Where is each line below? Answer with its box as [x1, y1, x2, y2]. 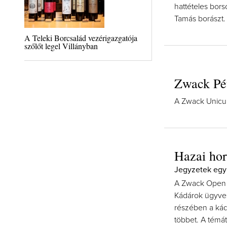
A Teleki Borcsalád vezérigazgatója [24, 32, 137, 43]
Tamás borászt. [174, 15, 225, 23]
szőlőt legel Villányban [24, 41, 98, 51]
